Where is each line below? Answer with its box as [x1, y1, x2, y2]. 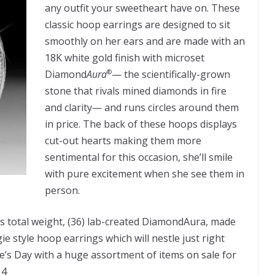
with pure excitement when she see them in [45, 166, 244, 180]
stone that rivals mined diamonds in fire [45, 83, 227, 98]
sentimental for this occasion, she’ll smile [45, 150, 233, 164]
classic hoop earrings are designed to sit [45, 17, 230, 31]
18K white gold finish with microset [45, 50, 204, 64]
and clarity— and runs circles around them [45, 100, 239, 114]
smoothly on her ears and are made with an [45, 34, 245, 48]
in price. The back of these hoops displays [45, 117, 237, 131]
